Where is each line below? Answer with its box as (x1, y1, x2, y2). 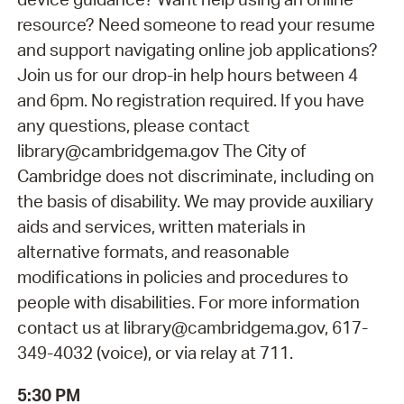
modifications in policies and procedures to (16, 266, 348, 289)
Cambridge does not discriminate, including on (16, 165, 374, 188)
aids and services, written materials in (16, 216, 306, 238)
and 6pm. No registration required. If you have (16, 89, 364, 112)
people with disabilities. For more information (16, 291, 360, 314)
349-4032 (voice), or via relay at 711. (16, 342, 293, 364)
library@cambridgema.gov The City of (16, 140, 306, 162)
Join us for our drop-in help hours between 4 (16, 64, 358, 87)
